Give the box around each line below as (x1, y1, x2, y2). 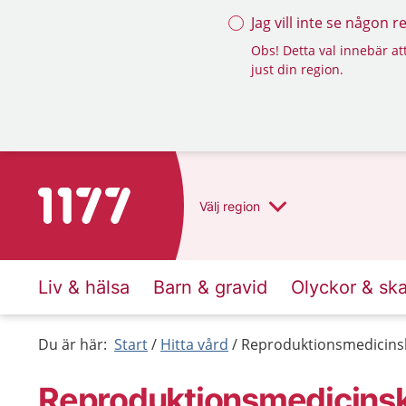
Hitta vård (160, 334, 228, 354)
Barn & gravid (153, 276, 267, 298)
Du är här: (38, 334, 107, 354)
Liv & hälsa (38, 276, 130, 298)
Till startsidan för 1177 (37, 188, 190, 208)
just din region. (251, 61, 343, 78)
